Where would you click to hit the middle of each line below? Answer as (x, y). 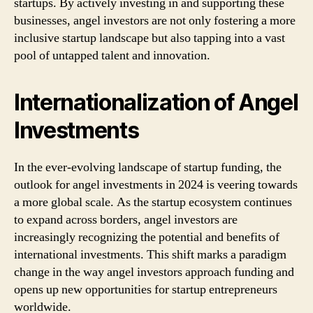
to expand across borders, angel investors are (126, 219)
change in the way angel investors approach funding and (154, 272)
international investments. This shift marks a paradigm (150, 254)
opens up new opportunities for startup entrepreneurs (146, 289)
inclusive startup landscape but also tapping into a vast (150, 38)
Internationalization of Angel (156, 102)
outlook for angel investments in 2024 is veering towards (156, 184)
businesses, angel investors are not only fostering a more (155, 20)
